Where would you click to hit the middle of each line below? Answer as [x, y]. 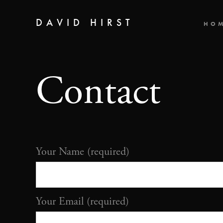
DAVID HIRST [85, 22]
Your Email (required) [82, 202]
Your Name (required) [83, 152]
